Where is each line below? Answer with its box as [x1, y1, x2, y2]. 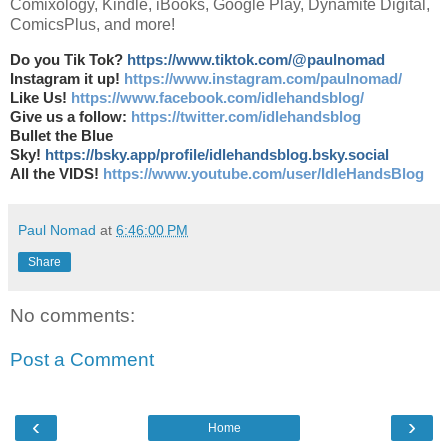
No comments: [10, 305, 135, 327]
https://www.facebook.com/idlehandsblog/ [71, 90, 364, 107]
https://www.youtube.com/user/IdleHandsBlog [103, 166, 424, 183]
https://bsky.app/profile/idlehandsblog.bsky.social [45, 147, 389, 164]
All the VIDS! [10, 166, 103, 183]
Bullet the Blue [10, 128, 113, 145]
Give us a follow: [10, 109, 131, 126]
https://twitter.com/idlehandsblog [131, 109, 361, 126]
